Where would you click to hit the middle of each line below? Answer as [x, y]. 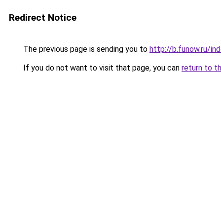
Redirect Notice [43, 18]
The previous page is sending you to [85, 49]
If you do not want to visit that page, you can [101, 68]
